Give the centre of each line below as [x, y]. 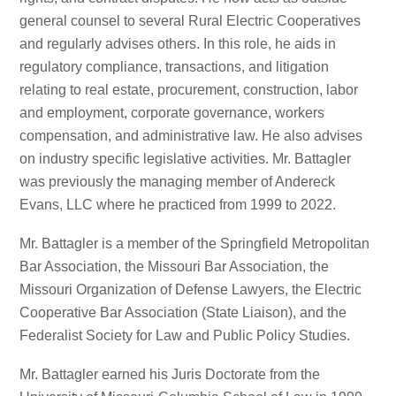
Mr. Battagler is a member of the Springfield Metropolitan [195, 244]
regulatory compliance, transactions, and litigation [175, 67]
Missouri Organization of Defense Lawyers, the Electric [191, 290]
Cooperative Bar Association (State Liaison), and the [183, 313]
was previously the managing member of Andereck [178, 182]
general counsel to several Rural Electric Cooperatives [190, 21]
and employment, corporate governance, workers [172, 113]
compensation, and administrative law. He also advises [191, 136]
